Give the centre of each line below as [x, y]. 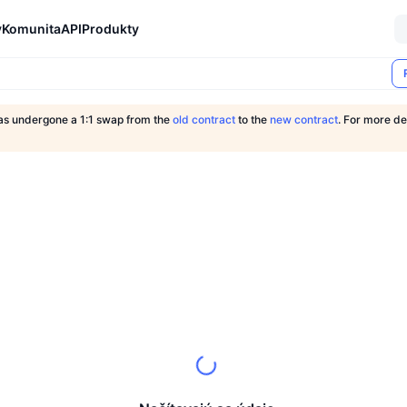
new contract [304, 119]
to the [253, 119]
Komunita [31, 28]
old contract [204, 119]
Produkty [110, 28]
